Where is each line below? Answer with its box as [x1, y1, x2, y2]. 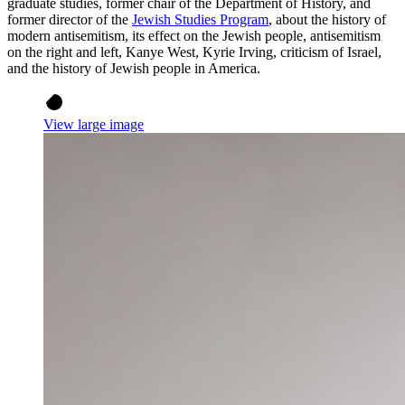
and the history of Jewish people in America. [7, 60, 260, 76]
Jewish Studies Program [132, 11, 268, 27]
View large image [43, 116, 144, 132]
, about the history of [268, 11, 386, 27]
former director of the [7, 11, 132, 27]
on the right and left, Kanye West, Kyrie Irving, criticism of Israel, [7, 43, 381, 60]
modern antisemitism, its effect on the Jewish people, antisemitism [7, 27, 381, 43]
